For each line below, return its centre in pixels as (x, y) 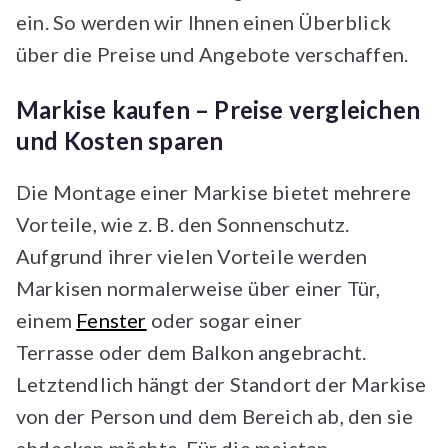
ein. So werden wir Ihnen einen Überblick (204, 22)
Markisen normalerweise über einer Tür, (198, 288)
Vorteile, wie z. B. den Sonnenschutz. (183, 224)
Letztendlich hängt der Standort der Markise (221, 384)
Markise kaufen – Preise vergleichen (218, 110)
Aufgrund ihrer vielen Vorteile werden (192, 256)
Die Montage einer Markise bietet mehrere (214, 192)
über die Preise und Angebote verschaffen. (216, 54)
